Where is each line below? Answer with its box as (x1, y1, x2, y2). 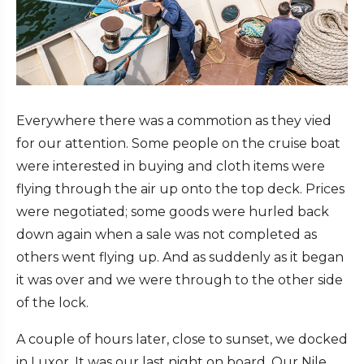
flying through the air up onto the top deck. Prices (16, 180, 344, 197)
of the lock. (16, 294, 89, 310)
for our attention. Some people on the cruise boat (16, 135, 340, 151)
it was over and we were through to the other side (16, 271, 343, 288)
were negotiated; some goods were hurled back (16, 203, 329, 219)
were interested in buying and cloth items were (16, 158, 325, 174)
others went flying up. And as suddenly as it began (16, 249, 344, 265)
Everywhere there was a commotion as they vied (16, 112, 331, 128)
